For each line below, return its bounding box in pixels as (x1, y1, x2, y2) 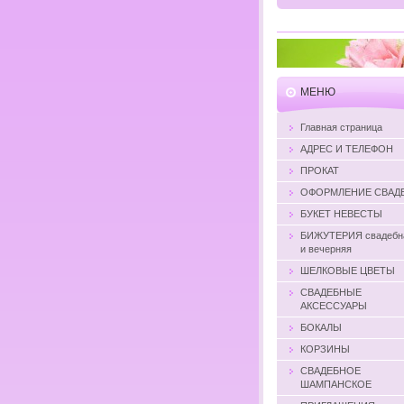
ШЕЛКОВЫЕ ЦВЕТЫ (300, 264, 395, 276)
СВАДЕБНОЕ (300, 364, 361, 376)
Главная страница (300, 121, 382, 133)
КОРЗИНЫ (300, 343, 350, 354)
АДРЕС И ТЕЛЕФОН (300, 142, 393, 154)
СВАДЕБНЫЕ (300, 286, 362, 298)
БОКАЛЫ (300, 321, 342, 333)
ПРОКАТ (300, 164, 339, 176)
